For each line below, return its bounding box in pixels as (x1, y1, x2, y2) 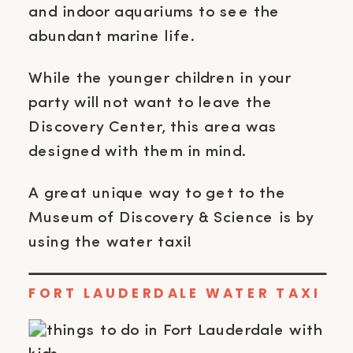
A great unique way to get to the (28, 184, 286, 202)
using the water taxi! (28, 233, 191, 251)
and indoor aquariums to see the (28, 4, 281, 21)
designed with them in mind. (28, 143, 251, 160)
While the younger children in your (28, 70, 292, 87)
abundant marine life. (28, 28, 199, 45)
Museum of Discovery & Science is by (28, 209, 314, 226)
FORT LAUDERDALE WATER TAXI (28, 283, 321, 303)
